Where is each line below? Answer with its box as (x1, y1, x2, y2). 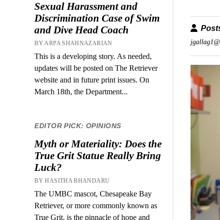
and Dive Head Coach (34, 24, 129, 36)
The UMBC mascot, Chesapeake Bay (34, 190, 152, 198)
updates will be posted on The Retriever (34, 63, 158, 72)
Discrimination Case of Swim (34, 12, 160, 24)
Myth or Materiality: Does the (34, 138, 162, 150)
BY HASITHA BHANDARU (34, 177, 110, 184)
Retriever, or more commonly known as (34, 201, 158, 210)
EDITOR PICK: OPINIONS (34, 121, 121, 130)
